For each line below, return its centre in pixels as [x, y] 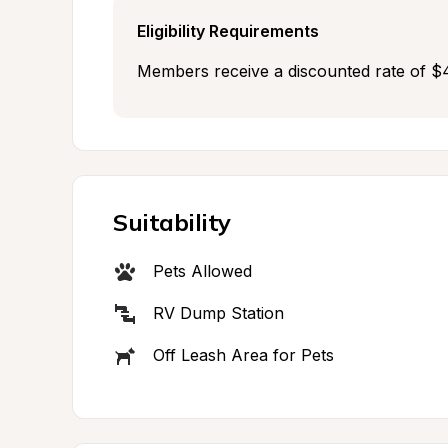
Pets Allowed [202, 271]
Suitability [172, 222]
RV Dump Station [218, 313]
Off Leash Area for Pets [243, 355]
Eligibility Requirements [228, 31]
